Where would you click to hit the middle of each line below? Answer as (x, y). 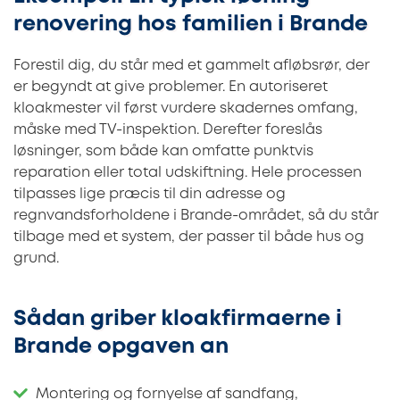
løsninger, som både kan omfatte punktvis (163, 152)
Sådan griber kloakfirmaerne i (178, 320)
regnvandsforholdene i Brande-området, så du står (196, 216)
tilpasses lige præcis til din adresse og (150, 195)
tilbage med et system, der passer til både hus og (189, 237)
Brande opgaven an (121, 347)
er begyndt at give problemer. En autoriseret (171, 87)
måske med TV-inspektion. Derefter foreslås (168, 130)
